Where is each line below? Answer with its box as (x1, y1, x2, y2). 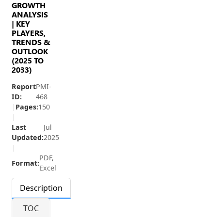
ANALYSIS (12, 9, 48, 19)
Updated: (12, 133, 44, 142)
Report (12, 82, 36, 91)
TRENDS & (12, 37, 50, 47)
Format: (12, 158, 39, 168)
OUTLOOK (12, 46, 48, 56)
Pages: (15, 102, 38, 111)
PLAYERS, (12, 28, 46, 38)
